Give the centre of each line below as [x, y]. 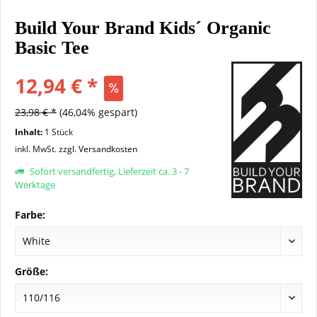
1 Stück [59, 132]
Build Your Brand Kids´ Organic [143, 28]
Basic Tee [52, 48]
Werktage [35, 185]
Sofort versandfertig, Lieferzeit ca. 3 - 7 [108, 171]
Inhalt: [30, 132]
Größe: [31, 271]
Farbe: [30, 215]
